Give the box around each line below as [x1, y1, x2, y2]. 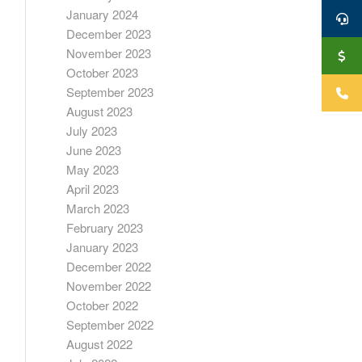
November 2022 [66, 277, 152, 294]
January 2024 [66, 6, 139, 23]
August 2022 [66, 335, 133, 352]
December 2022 [66, 258, 152, 275]
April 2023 [66, 180, 120, 197]
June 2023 [66, 141, 122, 158]
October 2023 [66, 64, 139, 81]
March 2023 [66, 200, 130, 217]
